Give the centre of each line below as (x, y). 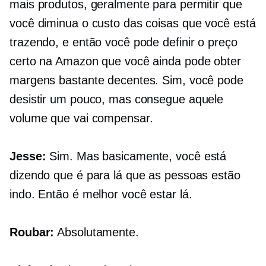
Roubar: (32, 232)
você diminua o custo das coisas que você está (133, 23)
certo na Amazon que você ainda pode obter (125, 61)
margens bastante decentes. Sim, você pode (126, 80)
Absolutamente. (96, 232)
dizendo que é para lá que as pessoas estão (125, 175)
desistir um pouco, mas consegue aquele (117, 99)
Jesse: (28, 156)
